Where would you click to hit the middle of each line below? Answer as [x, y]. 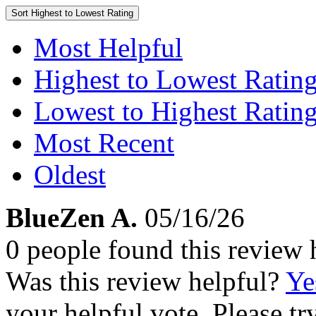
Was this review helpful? [146, 281]
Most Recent [104, 143]
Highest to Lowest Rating [82, 13]
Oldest [70, 175]
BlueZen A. [72, 218]
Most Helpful [108, 48]
